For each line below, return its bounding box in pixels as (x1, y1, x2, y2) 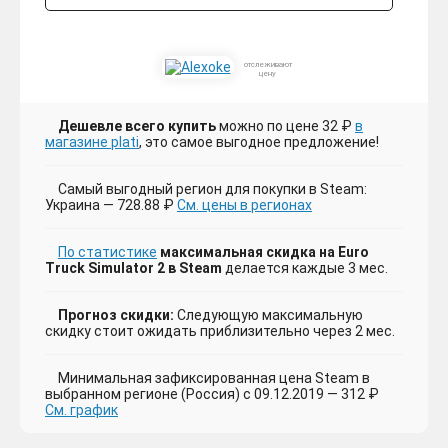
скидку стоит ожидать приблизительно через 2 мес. (45, 323, 395, 340)
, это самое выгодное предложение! (139, 134, 379, 151)
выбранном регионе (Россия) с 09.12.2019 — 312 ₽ (45, 386, 379, 403)
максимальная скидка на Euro (160, 244, 369, 261)
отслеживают (243, 59, 292, 69)
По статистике (58, 244, 157, 261)
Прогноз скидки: (58, 307, 174, 324)
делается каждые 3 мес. (222, 260, 388, 277)
